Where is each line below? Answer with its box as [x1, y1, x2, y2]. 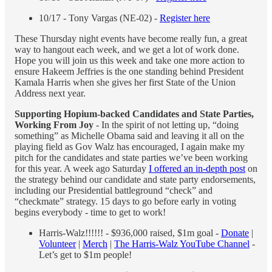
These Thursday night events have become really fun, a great [15, 33, 247, 44]
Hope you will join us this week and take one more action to [15, 55, 245, 66]
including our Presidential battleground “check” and [15, 185, 212, 195]
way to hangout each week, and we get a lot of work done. [15, 44, 239, 55]
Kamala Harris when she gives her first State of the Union [15, 76, 236, 87]
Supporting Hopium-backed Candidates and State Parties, [15, 108, 254, 119]
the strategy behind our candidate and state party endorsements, [15, 174, 256, 185]
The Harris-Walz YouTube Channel [114, 238, 250, 249]
